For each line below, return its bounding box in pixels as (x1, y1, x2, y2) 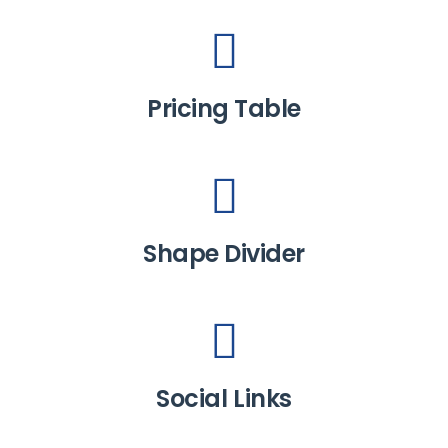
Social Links (156, 382, 292, 415)
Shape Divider (143, 237, 305, 270)
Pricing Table (147, 92, 301, 125)
